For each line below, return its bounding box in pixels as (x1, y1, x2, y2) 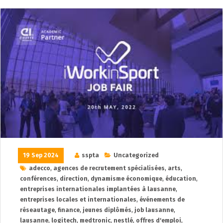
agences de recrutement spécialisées (53, 164, 165, 172)
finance (58, 206, 80, 214)
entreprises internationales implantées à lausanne (20, 185, 176, 193)
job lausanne (134, 206, 174, 214)
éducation (165, 175, 196, 182)
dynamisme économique (91, 175, 162, 182)
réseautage (20, 206, 55, 214)
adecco (29, 164, 50, 172)
